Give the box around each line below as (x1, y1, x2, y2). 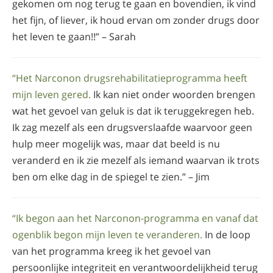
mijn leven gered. (12, 87, 91, 101)
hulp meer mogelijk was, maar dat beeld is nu (12, 136, 220, 151)
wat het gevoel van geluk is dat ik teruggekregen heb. (12, 104, 254, 118)
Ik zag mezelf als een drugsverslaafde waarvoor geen (12, 120, 252, 134)
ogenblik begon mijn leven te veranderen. (12, 227, 202, 241)
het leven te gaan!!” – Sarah (12, 29, 136, 43)
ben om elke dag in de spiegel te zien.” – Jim (12, 169, 210, 183)
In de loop (202, 227, 250, 241)
